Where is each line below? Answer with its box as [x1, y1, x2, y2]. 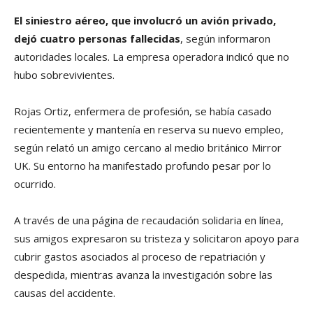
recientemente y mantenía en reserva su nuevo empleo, [14, 122, 284, 136]
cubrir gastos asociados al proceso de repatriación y [14, 249, 265, 263]
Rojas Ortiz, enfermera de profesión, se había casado [14, 104, 272, 118]
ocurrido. [14, 177, 56, 191]
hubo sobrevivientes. [14, 68, 115, 82]
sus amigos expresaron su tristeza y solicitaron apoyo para [14, 231, 299, 245]
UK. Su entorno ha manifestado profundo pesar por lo [14, 159, 271, 173]
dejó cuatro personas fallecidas [14, 31, 180, 45]
